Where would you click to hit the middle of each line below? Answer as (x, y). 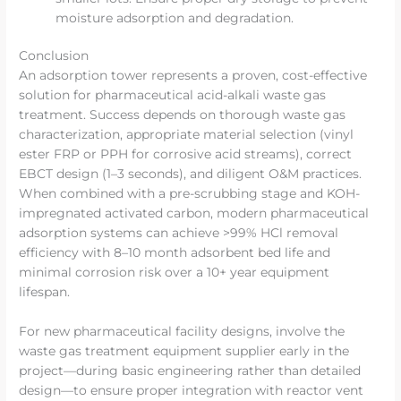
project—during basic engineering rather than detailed (190, 371)
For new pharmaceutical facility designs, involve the (182, 332)
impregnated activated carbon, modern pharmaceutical (194, 213)
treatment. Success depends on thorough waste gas (183, 115)
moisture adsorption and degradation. (175, 17)
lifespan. (45, 292)
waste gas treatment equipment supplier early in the (184, 351)
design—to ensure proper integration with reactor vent (192, 391)
